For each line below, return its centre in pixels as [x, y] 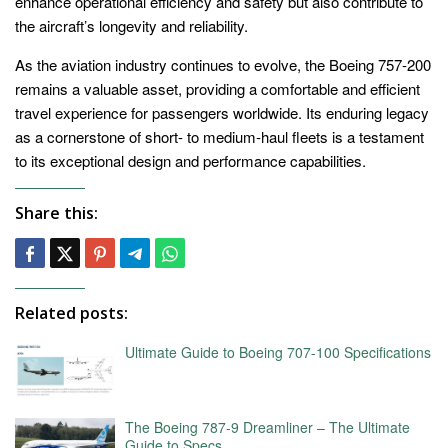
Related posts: [71, 312]
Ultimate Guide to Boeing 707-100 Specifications [278, 351]
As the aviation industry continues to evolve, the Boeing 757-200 [223, 64]
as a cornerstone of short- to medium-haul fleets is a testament [219, 136]
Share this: [56, 212]
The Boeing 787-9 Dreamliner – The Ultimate [267, 427]
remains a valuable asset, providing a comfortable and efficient [217, 88]
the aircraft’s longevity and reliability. [131, 25]
